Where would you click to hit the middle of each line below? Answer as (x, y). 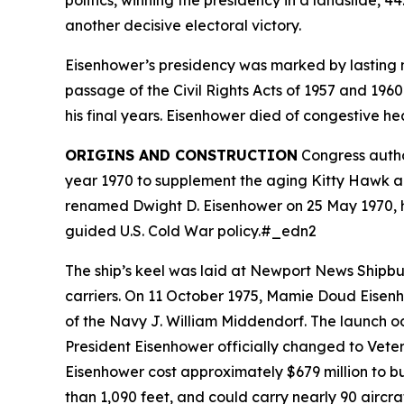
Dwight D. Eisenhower (207, 206)
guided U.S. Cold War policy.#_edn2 (191, 231)
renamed (99, 206)
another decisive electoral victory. (183, 25)
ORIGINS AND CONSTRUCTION (181, 155)
